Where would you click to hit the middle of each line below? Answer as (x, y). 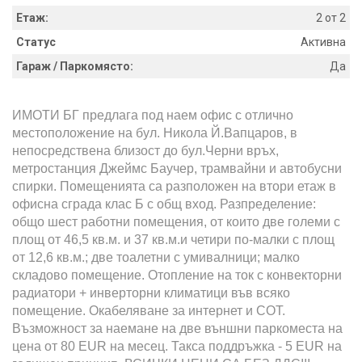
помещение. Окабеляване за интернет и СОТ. (149, 310)
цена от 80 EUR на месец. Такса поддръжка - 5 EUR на (177, 346)
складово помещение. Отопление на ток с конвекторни (177, 275)
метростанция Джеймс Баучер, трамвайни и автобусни (177, 168)
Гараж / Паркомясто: (75, 66)
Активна (323, 42)
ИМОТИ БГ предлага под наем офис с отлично (153, 115)
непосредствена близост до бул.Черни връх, (145, 150)
